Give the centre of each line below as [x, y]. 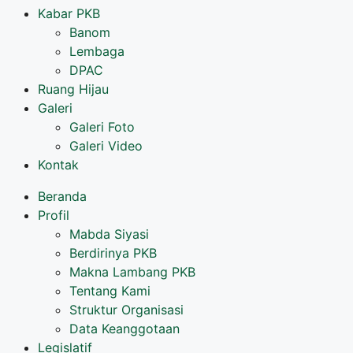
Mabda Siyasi [109, 234]
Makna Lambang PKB [132, 272]
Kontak [58, 165]
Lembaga [97, 52]
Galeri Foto [102, 127]
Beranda [62, 197]
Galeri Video [106, 146]
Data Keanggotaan [124, 329]
